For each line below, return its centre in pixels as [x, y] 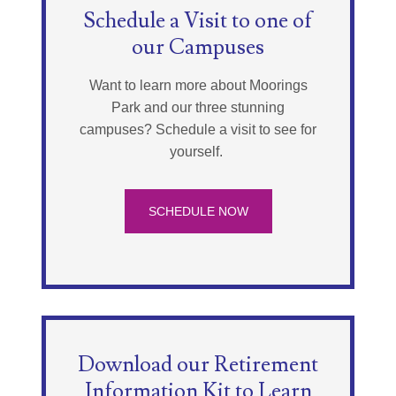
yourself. [198, 151]
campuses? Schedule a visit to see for [198, 129]
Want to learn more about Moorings [198, 85]
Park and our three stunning [198, 107]
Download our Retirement [198, 364]
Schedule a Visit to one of [198, 20]
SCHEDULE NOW [198, 211]
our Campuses [198, 47]
